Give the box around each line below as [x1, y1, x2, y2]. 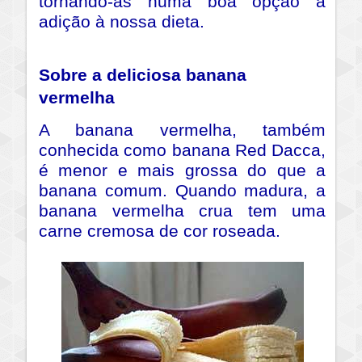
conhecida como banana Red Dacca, [39, 141, 326, 161]
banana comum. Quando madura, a [39, 181, 326, 201]
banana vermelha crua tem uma [39, 201, 326, 221]
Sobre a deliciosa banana [39, 65, 246, 86]
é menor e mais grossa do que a [39, 161, 326, 181]
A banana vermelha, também [39, 120, 326, 141]
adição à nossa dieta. [39, 12, 204, 32]
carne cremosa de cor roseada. [39, 221, 280, 242]
